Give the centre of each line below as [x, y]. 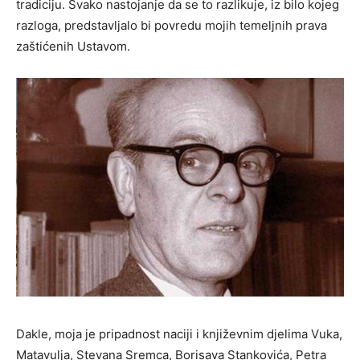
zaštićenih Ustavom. [73, 46]
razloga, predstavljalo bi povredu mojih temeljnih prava [172, 25]
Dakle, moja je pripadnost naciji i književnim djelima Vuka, [179, 333]
